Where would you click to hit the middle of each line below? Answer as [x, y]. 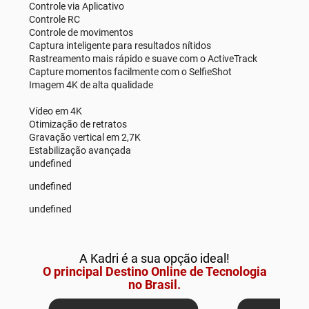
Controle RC [54, 19]
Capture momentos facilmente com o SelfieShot [130, 71]
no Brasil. [154, 284]
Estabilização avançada [80, 150]
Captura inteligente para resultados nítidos [120, 45]
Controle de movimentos [81, 32]
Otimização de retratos [78, 124]
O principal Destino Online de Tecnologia [154, 271]
